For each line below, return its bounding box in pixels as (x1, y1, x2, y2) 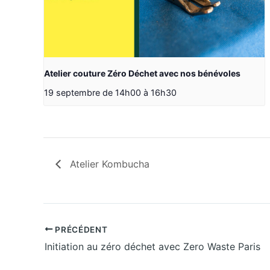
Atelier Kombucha (67, 157, 149, 170)
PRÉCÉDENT (52, 224, 108, 234)
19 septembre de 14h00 (44, 87, 141, 98)
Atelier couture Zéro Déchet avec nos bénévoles (44, 68, 240, 79)
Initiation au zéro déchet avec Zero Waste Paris (45, 240, 260, 253)
